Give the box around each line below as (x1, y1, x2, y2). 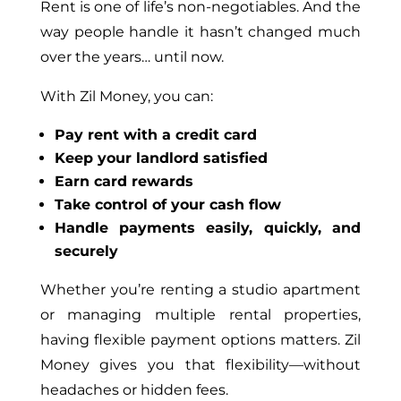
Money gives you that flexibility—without (39, 356, 362, 374)
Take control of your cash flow (54, 196, 281, 214)
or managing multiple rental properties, (39, 306, 362, 324)
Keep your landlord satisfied (54, 149, 268, 167)
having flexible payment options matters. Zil (39, 331, 362, 349)
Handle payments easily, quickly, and (54, 219, 362, 237)
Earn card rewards (54, 173, 193, 191)
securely (54, 243, 118, 260)
